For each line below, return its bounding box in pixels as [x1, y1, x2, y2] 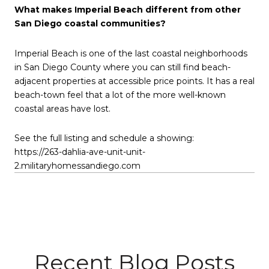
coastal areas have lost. [14, 103, 110, 114]
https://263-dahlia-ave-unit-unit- [14, 147, 145, 158]
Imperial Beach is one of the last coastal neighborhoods [14, 47, 247, 59]
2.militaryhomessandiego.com [14, 160, 141, 172]
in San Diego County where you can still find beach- [14, 61, 231, 73]
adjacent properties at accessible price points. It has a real [14, 75, 255, 86]
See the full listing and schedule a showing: [14, 133, 194, 144]
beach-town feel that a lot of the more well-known [14, 89, 226, 100]
